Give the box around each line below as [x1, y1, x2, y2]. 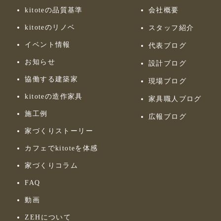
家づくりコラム [25, 161, 78, 169]
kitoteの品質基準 [25, 6, 83, 14]
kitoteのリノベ [25, 23, 75, 31]
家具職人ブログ [148, 95, 202, 103]
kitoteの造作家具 [25, 92, 83, 100]
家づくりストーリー [25, 127, 93, 135]
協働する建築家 [25, 75, 78, 83]
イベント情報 [25, 40, 71, 48]
